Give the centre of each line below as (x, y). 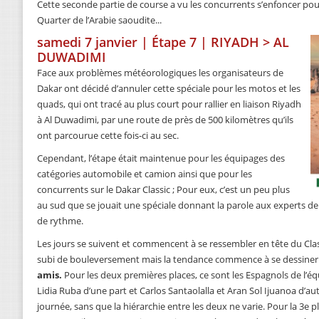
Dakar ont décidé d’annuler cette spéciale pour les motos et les (169, 89)
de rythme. (60, 221)
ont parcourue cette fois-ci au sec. (108, 136)
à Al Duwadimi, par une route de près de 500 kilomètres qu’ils (165, 120)
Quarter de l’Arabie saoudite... (99, 20)
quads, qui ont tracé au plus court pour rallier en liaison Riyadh (169, 104)
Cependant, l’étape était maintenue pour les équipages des (161, 158)
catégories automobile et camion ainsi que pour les (145, 174)
